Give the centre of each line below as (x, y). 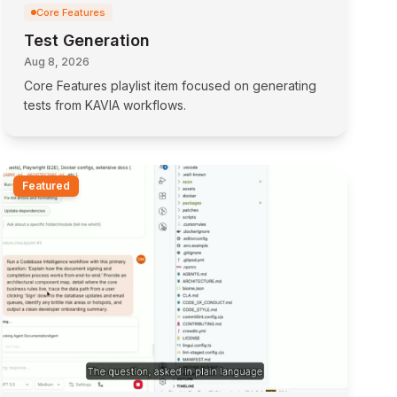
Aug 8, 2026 (56, 62)
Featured (46, 186)
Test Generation (86, 40)
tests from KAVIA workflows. (105, 105)
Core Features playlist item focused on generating (170, 86)
